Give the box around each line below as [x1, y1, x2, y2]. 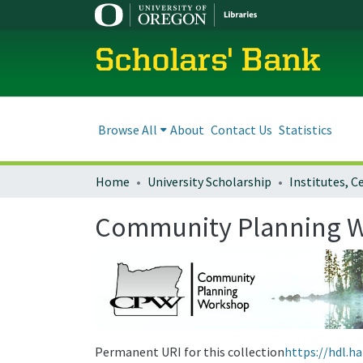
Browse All [98, 121, 157, 138]
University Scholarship [147, 173, 271, 190]
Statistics [279, 121, 332, 138]
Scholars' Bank [95, 45, 321, 79]
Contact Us [211, 121, 272, 138]
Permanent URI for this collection [95, 343, 284, 360]
